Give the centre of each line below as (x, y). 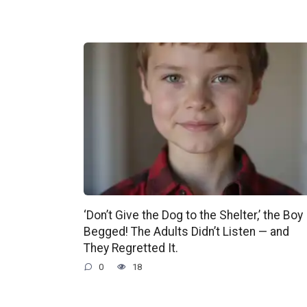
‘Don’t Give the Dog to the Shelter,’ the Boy (193, 215)
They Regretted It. (131, 248)
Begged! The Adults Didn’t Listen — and (186, 231)
